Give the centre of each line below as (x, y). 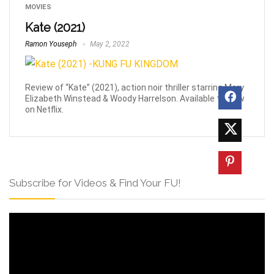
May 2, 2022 (109, 44)
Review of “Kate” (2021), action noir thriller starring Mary (135, 87)
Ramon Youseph (51, 44)
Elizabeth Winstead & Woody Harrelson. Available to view (135, 98)
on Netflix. (44, 109)
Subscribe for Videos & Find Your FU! (95, 183)
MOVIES (38, 7)
